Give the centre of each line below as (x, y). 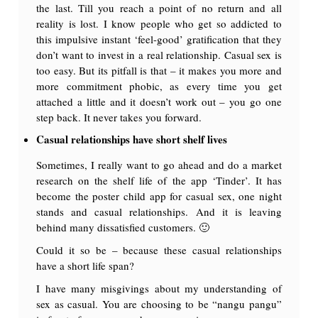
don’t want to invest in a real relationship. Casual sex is (159, 54)
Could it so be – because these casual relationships (159, 250)
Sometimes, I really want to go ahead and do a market (159, 164)
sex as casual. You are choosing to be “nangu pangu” (159, 303)
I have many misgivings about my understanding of (159, 288)
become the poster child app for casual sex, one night (159, 196)
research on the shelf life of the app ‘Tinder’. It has (159, 180)
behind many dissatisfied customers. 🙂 (123, 227)
